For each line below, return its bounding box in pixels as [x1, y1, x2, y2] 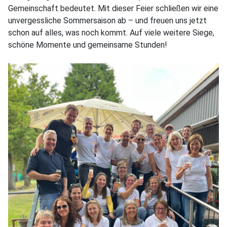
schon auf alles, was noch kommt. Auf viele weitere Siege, [8, 28, 214, 37]
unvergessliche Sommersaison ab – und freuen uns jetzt [8, 16, 207, 25]
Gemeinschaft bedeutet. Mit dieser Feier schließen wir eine [8, 4, 218, 13]
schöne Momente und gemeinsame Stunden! [8, 40, 167, 50]
